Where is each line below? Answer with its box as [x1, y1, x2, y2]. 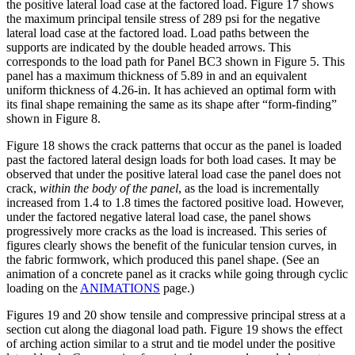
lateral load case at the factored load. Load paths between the [6, 26, 309, 40]
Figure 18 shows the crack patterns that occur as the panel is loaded [6, 139, 342, 153]
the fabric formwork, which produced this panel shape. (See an [6, 253, 319, 267]
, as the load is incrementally [178, 181, 319, 196]
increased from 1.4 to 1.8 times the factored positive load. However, [6, 196, 344, 210]
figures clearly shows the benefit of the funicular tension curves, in [6, 239, 337, 253]
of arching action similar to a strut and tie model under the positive [6, 337, 335, 351]
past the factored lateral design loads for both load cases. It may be [6, 153, 336, 167]
